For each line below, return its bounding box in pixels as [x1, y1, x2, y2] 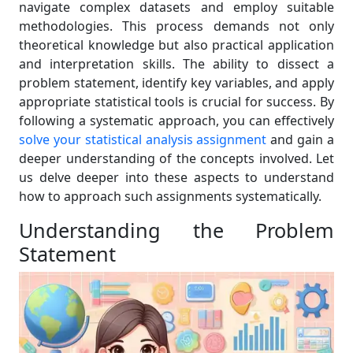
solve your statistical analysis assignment [19, 131, 267, 148]
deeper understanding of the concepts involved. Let [19, 150, 334, 167]
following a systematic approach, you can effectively [19, 112, 334, 129]
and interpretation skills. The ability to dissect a [19, 55, 334, 72]
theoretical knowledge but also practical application [19, 36, 334, 54]
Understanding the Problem [19, 217, 334, 243]
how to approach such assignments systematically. [19, 188, 321, 205]
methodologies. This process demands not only [19, 17, 334, 35]
